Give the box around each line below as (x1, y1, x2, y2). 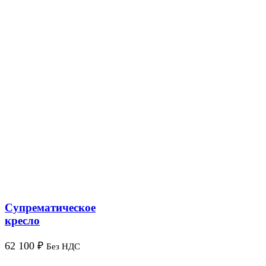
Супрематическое (5, 201, 96, 214)
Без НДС (46, 242, 80, 252)
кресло (5, 214, 40, 227)
